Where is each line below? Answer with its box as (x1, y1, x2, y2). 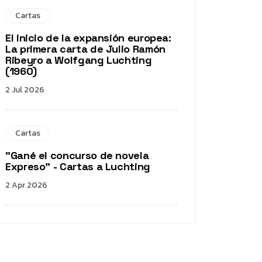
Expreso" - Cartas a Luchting (5, 160, 150, 173)
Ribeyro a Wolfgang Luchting (5, 53, 152, 67)
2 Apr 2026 (5, 179, 47, 191)
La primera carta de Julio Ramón (5, 42, 166, 56)
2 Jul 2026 (5, 84, 44, 96)
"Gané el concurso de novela (5, 149, 149, 162)
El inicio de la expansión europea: (5, 31, 171, 44)
